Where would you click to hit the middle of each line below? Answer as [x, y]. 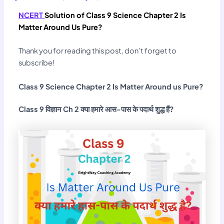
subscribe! [37, 63]
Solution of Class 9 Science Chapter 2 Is [115, 15]
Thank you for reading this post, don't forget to [98, 51]
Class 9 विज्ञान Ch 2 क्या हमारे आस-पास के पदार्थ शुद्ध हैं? [97, 109]
